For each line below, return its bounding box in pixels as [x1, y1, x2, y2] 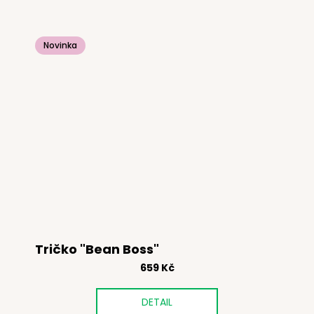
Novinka [43, 39, 77, 52]
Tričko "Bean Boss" [35, 240, 159, 258]
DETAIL [142, 294, 172, 309]
